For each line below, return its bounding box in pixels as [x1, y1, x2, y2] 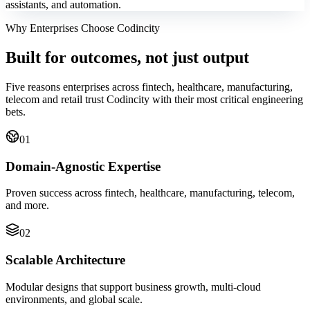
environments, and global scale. [6, 293, 143, 305]
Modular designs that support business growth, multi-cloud [6, 280, 261, 293]
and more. [6, 199, 49, 212]
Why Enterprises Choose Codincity [6, 22, 160, 35]
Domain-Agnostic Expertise [6, 158, 161, 174]
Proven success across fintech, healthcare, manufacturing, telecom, [6, 187, 295, 199]
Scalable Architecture [6, 253, 125, 268]
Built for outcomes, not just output [6, 48, 249, 67]
